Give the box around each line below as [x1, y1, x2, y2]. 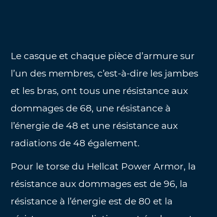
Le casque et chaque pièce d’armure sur [11, 50, 195, 62]
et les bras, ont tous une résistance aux [11, 85, 188, 96]
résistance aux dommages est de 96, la [11, 178, 188, 190]
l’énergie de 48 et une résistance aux [11, 120, 178, 131]
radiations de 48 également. [11, 137, 140, 149]
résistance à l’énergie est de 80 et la [11, 196, 173, 207]
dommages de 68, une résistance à [11, 102, 171, 114]
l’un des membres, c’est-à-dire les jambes [11, 67, 199, 79]
